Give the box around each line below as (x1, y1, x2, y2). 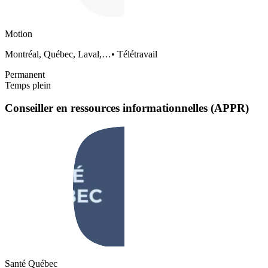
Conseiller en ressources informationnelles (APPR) (5, 102, 249, 115)
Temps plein (5, 80, 51, 90)
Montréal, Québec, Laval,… (5, 48, 111, 59)
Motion (5, 28, 32, 39)
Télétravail (117, 48, 157, 59)
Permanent (5, 69, 45, 80)
